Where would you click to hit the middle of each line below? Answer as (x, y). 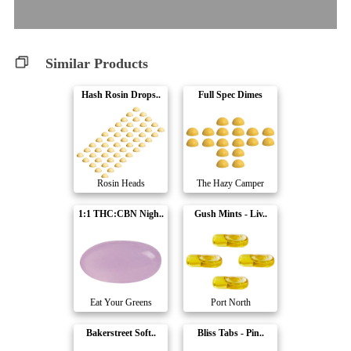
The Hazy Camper (230, 184)
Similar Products (97, 64)
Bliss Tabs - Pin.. (230, 333)
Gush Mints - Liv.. (230, 214)
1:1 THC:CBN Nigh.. (121, 214)
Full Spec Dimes (230, 95)
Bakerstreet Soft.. (121, 333)
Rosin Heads (121, 184)
